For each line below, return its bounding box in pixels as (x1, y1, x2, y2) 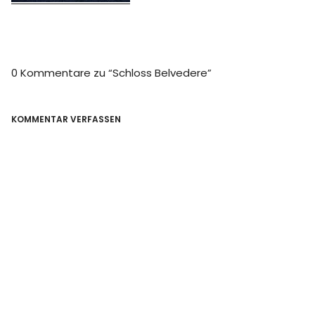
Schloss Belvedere (112, 65, 208, 80)
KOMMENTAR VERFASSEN (11, 113, 122, 125)
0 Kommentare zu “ (11, 65, 113, 80)
